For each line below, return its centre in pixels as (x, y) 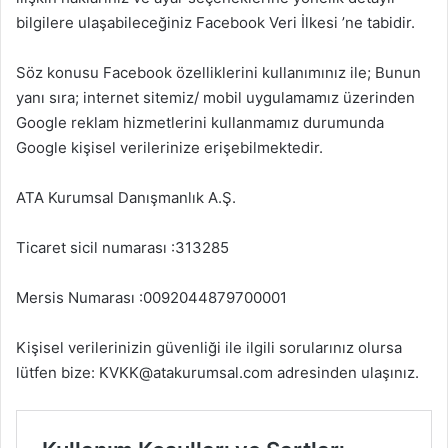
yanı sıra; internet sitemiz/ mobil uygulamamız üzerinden (215, 98)
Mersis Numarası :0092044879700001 (151, 298)
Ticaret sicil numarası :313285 (122, 248)
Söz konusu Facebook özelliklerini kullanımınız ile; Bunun (218, 73)
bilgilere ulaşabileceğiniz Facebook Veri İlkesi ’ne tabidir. (215, 23)
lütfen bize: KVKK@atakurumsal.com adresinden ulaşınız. (217, 373)
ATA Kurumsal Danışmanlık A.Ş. (126, 198)
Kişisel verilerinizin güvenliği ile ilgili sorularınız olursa (209, 348)
